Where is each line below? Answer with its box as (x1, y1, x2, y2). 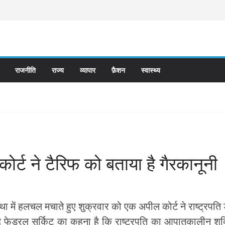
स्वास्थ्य (141, 65, 160, 75)
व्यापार (80, 65, 95, 75)
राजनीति (15, 65, 36, 75)
